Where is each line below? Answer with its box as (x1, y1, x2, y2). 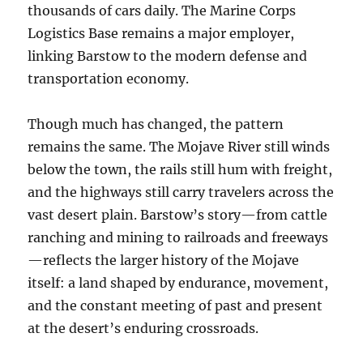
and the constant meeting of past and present (28, 297, 323, 314)
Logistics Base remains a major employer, (28, 25, 295, 42)
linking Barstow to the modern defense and (28, 48, 308, 65)
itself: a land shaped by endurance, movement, (28, 275, 329, 292)
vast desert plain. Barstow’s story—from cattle (28, 207, 328, 224)
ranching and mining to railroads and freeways (28, 229, 329, 246)
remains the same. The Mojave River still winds (28, 139, 331, 156)
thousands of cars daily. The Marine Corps (28, 2, 297, 19)
